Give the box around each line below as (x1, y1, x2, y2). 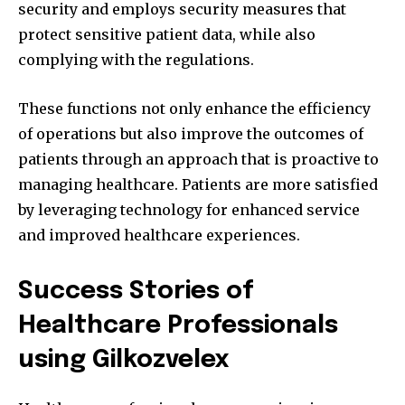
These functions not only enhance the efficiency (18, 99, 371, 118)
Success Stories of (18, 279, 254, 305)
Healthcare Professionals (18, 314, 338, 339)
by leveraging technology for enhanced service (18, 201, 360, 220)
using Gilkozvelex (18, 348, 230, 373)
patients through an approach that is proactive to (18, 150, 379, 169)
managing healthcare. (18, 175, 178, 194)
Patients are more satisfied (182, 175, 378, 194)
